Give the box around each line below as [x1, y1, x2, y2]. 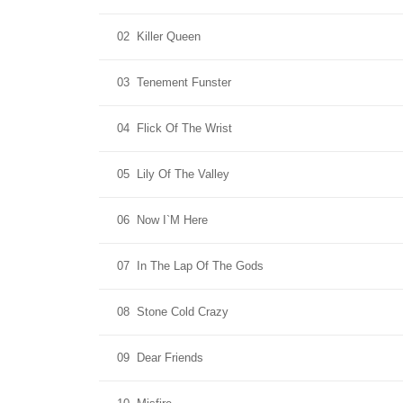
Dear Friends [137, 351, 203, 364]
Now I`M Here [137, 213, 208, 227]
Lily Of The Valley [137, 167, 229, 181]
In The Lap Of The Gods [137, 259, 264, 273]
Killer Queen [137, 30, 201, 43]
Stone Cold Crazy [137, 305, 228, 318]
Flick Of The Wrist [137, 121, 232, 135]
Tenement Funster [137, 76, 231, 89]
